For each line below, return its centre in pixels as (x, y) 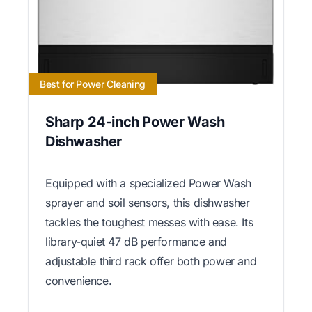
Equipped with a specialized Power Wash (148, 183)
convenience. (79, 280)
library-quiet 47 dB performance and (136, 241)
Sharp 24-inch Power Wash (135, 122)
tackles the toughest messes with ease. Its (149, 222)
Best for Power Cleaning (93, 84)
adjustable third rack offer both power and (151, 261)
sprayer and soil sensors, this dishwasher (148, 202)
